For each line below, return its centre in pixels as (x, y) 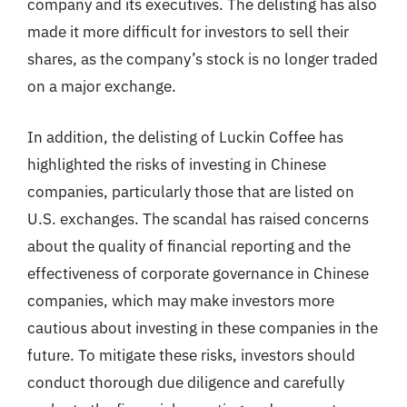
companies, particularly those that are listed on (191, 191)
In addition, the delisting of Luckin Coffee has (185, 137)
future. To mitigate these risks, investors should (191, 355)
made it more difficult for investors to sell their (188, 32)
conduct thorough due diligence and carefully (186, 382)
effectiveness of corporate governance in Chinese (198, 273)
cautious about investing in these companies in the (203, 328)
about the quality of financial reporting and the (189, 246)
